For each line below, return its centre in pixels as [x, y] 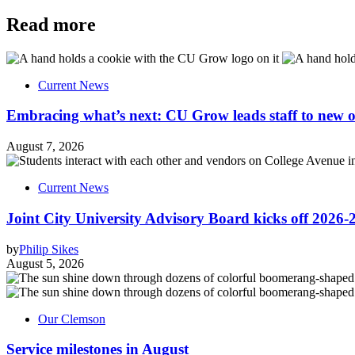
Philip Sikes [49, 249]
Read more [51, 24]
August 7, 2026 [45, 147]
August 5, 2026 [45, 263]
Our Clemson [72, 319]
